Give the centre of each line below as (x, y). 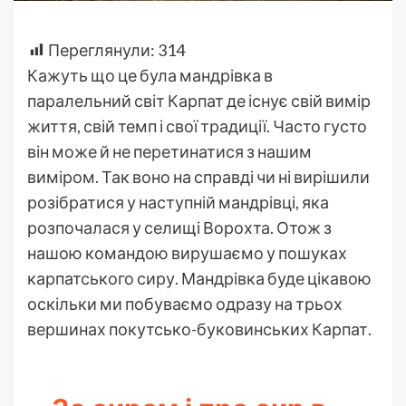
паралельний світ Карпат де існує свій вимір (199, 100)
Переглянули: (101, 49)
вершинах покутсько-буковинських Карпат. (199, 329)
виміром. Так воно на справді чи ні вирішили (198, 176)
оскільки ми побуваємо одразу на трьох (185, 303)
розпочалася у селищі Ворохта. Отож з (179, 227)
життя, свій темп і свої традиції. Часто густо (197, 126)
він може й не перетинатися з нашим (169, 151)
